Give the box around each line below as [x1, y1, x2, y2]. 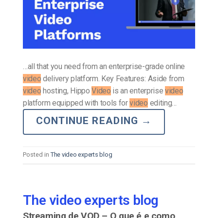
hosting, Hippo [41, 86, 92, 96]
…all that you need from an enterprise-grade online [23, 62, 185, 72]
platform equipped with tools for [23, 98, 130, 108]
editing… [147, 98, 177, 108]
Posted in [23, 151, 51, 159]
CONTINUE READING [36, 115, 141, 127]
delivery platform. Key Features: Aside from [41, 74, 184, 84]
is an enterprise [110, 86, 165, 96]
